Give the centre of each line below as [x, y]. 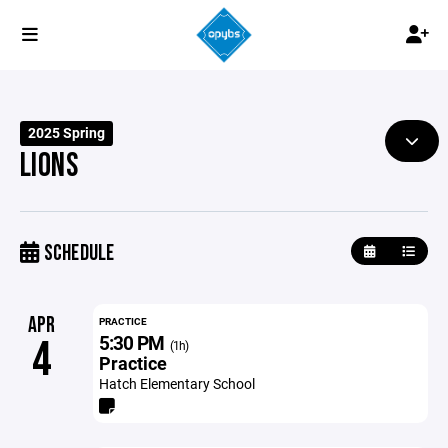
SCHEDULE [77, 253]
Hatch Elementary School [176, 383]
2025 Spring [67, 133]
